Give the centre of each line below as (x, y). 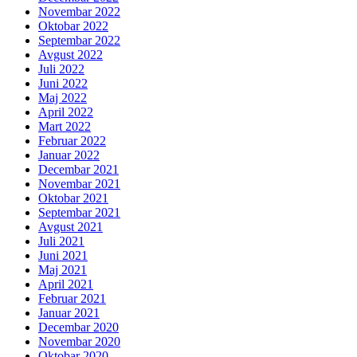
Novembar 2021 (79, 184)
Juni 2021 (63, 256)
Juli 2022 (61, 69)
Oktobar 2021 (73, 198)
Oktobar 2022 (73, 26)
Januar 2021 (69, 313)
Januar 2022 (69, 155)
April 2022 (66, 112)
